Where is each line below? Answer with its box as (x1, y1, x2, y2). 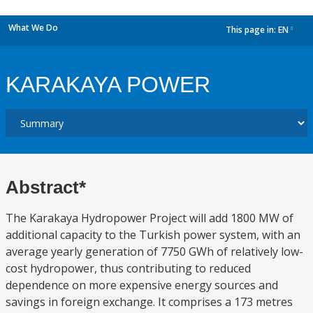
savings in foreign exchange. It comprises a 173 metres (6, 294, 293, 310)
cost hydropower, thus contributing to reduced (6, 261, 251, 276)
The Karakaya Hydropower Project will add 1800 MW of (6, 210, 293, 226)
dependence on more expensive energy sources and (6, 277, 278, 293)
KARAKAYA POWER (6, 72, 210, 97)
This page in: (226, 24, 278, 36)
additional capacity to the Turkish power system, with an (6, 227, 300, 242)
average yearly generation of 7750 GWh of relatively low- (6, 244, 303, 259)
